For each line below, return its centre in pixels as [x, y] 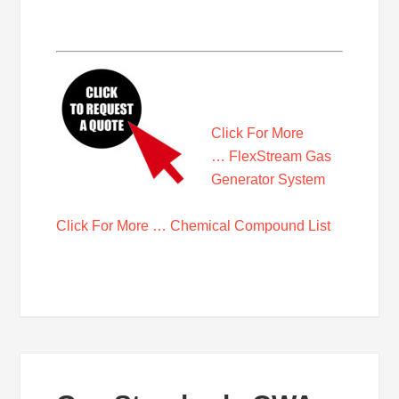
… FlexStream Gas [272, 157]
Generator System [269, 180]
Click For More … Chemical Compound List [194, 226]
